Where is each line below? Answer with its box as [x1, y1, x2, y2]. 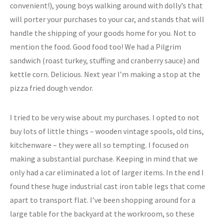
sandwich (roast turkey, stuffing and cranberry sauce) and [10, 55, 199, 65]
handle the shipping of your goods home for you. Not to [10, 28, 196, 38]
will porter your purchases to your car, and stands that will [10, 14, 204, 24]
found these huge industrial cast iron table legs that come [10, 181, 205, 191]
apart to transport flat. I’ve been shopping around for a [10, 195, 195, 205]
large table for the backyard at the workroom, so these [10, 209, 194, 219]
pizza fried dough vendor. [10, 83, 93, 93]
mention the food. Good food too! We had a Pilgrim [10, 42, 181, 52]
